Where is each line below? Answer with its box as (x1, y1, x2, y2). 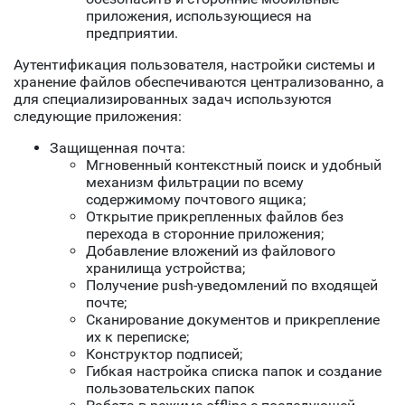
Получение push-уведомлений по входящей (86, 277, 378, 295)
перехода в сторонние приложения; (86, 225, 324, 243)
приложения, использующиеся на (86, 7, 312, 25)
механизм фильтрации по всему (86, 174, 304, 192)
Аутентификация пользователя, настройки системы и (14, 56, 375, 74)
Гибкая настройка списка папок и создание (86, 363, 381, 381)
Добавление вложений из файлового (86, 242, 335, 260)
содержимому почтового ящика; (86, 191, 306, 209)
